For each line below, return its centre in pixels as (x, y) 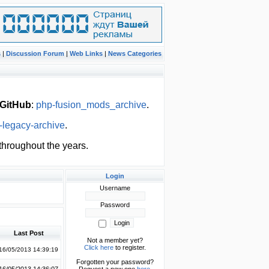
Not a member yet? (115, 240)
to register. (130, 247)
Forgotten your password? (115, 262)
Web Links (86, 53)
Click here (99, 247)
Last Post (29, 233)
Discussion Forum (35, 53)
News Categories (135, 53)
